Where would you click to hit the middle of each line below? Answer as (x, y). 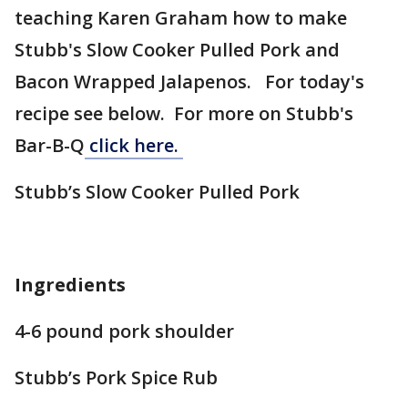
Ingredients (70, 285)
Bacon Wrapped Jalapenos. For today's (189, 82)
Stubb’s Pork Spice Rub (116, 377)
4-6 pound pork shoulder (124, 331)
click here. (134, 145)
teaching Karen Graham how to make (181, 18)
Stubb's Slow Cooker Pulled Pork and (177, 50)
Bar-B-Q (50, 145)
